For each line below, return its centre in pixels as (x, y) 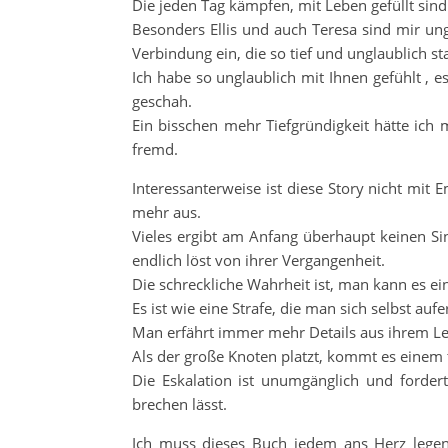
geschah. (162, 101)
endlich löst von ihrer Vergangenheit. (258, 260)
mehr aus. (166, 212)
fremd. (155, 149)
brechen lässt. (179, 404)
